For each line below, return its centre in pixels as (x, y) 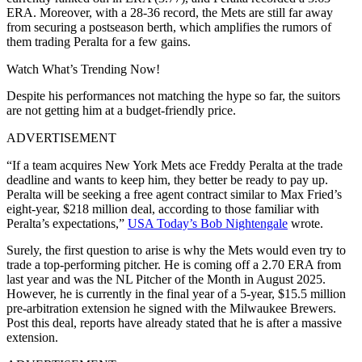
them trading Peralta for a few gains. (99, 41)
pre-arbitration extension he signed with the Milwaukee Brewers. (171, 308)
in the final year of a (187, 293)
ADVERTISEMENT (61, 137)
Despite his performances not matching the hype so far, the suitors (173, 95)
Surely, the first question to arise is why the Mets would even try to (176, 250)
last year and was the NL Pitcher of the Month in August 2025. (166, 279)
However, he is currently (71, 293)
